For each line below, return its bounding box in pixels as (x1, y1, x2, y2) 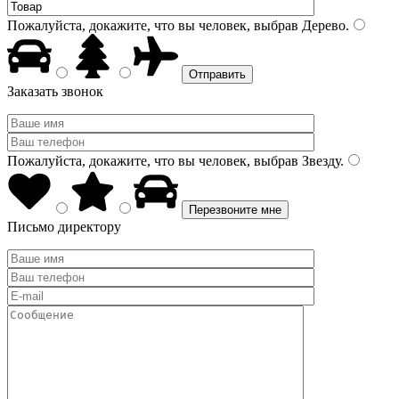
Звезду (298, 153, 340, 168)
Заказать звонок (7, 84, 103, 99)
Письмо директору (7, 219, 121, 234)
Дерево (298, 18, 346, 33)
